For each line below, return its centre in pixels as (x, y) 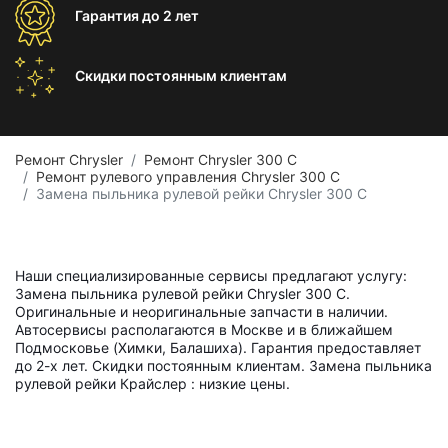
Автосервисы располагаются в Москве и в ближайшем (204, 329)
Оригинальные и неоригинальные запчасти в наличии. (201, 311)
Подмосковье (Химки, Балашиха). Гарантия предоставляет (218, 347)
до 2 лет (170, 15)
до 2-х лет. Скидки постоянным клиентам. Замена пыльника (223, 365)
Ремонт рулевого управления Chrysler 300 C (188, 176)
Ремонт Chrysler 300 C (220, 159)
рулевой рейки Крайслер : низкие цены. (152, 383)
